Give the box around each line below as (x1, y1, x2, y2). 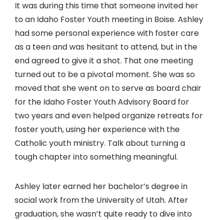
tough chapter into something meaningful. (15, 151, 178, 163)
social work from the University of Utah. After (15, 194, 188, 206)
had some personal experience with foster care (15, 27, 199, 39)
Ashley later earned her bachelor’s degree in (15, 181, 188, 192)
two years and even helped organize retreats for (15, 110, 203, 122)
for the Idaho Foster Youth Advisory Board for (15, 96, 189, 108)
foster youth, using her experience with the (15, 124, 180, 136)
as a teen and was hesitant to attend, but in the (15, 41, 197, 53)
